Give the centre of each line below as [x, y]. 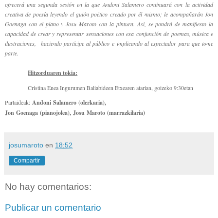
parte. [12, 53]
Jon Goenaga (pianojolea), [39, 112]
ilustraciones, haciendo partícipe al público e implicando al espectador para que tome [109, 43]
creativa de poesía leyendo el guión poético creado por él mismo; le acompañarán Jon [109, 14]
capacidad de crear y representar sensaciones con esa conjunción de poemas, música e [109, 33]
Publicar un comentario [53, 208]
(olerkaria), [91, 102]
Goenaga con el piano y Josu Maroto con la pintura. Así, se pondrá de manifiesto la [109, 24]
